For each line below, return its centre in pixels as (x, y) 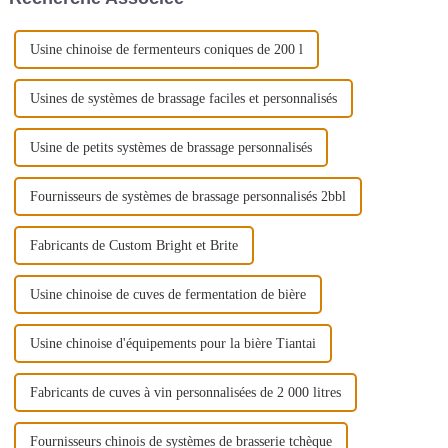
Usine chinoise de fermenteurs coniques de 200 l (166, 50)
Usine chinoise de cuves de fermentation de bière (167, 295)
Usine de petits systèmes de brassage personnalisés (170, 148)
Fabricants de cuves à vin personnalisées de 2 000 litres (185, 393)
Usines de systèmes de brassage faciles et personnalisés (183, 99)
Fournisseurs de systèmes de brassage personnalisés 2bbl (187, 197)
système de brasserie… (306, 13)
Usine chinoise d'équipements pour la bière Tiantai (172, 344)
